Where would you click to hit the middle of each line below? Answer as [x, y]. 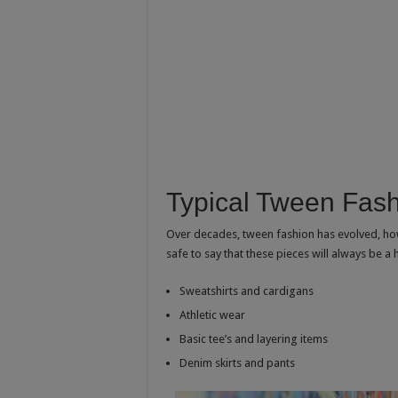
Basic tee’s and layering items [254, 339]
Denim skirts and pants [237, 363]
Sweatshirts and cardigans [247, 291]
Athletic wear [212, 315]
